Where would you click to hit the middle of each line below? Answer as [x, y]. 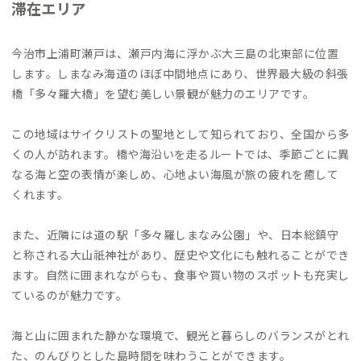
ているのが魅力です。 [69, 295]
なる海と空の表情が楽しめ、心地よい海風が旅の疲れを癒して [175, 174]
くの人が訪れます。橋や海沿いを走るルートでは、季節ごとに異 [180, 154]
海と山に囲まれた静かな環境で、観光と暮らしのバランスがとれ [180, 336]
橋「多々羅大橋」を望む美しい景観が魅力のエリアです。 [163, 94]
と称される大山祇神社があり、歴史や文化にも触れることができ [180, 255]
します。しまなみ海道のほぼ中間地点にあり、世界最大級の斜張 [180, 74]
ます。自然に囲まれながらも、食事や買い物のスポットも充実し [180, 275]
